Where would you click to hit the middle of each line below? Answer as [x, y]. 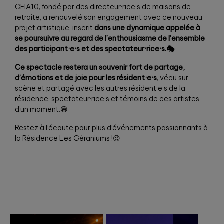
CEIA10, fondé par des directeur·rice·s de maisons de [103, 7]
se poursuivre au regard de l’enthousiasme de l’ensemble [110, 38]
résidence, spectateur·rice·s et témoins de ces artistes [107, 99]
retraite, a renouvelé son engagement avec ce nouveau [109, 17]
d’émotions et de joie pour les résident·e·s [86, 78]
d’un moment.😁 [41, 109]
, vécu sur [173, 78]
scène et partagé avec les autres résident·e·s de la [100, 88]
